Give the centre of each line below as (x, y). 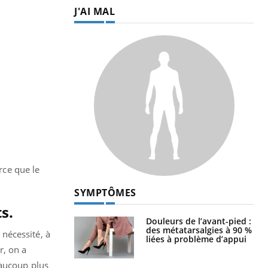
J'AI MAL (95, 11)
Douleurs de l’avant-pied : (199, 221)
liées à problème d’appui (196, 239)
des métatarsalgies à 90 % (199, 230)
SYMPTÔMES (105, 192)
